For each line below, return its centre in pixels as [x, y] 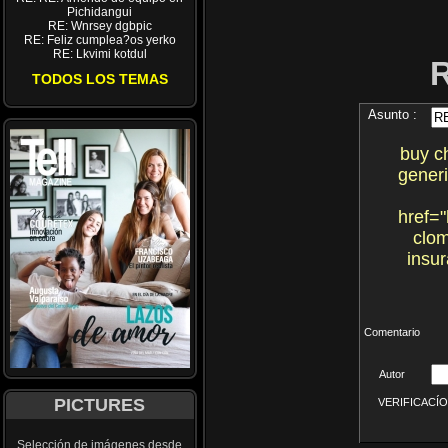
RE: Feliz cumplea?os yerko [100, 40]
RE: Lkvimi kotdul [100, 54]
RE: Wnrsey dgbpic [100, 26]
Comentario [392, 332]
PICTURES [100, 405]
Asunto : [392, 114]
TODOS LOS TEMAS [100, 79]
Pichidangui [100, 12]
